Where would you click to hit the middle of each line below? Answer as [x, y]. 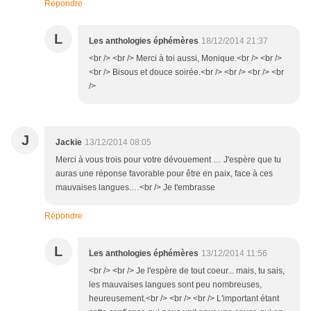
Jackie [69, 143]
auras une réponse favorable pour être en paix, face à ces [164, 174]
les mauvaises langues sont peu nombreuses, [175, 285]
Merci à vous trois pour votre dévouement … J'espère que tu [168, 160]
